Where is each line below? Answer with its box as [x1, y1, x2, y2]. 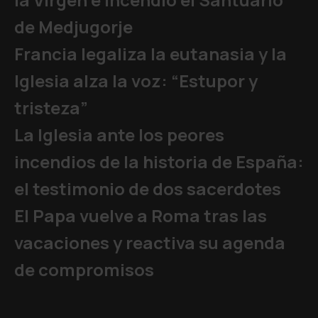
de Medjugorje [14, 15, 133, 39]
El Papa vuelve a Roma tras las [14, 204, 267, 228]
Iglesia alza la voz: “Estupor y [14, 69, 258, 93]
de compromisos [14, 258, 154, 282]
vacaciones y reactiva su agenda [14, 231, 285, 255]
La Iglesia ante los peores [14, 123, 224, 147]
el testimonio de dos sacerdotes [14, 177, 281, 201]
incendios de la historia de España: [14, 150, 304, 174]
